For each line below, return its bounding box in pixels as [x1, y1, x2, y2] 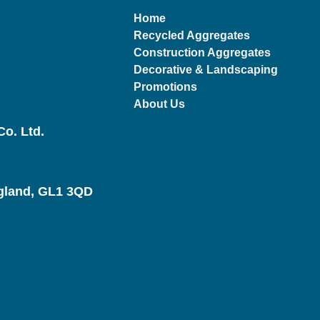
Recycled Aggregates [133, 29, 250, 41]
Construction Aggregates [133, 46, 271, 59]
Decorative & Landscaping [133, 64, 278, 76]
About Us [133, 98, 185, 110]
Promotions [133, 81, 197, 93]
